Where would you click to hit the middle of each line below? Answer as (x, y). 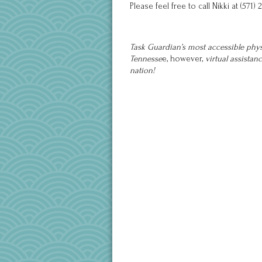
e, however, (184, 59)
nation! (142, 70)
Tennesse (146, 59)
